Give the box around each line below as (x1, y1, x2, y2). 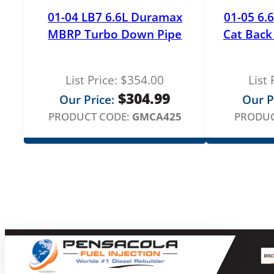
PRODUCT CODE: (48, 109, 130, 124)
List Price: (65, 72, 118, 88)
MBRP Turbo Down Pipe (48, 26, 182, 42)
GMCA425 (131, 109, 182, 124)
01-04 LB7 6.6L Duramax (47, 9, 182, 25)
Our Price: (59, 91, 115, 108)
